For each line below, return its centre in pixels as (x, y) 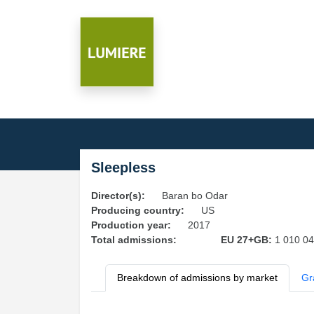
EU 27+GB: (247, 240)
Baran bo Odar (195, 196)
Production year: (131, 225)
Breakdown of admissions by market (197, 278)
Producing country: (138, 210)
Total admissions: (134, 240)
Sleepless (123, 168)
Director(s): (118, 196)
